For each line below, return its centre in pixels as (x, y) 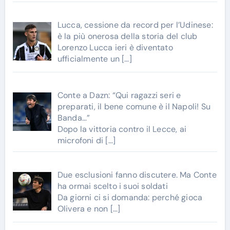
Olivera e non (84, 208)
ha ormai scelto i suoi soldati (112, 186)
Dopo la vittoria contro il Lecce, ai (122, 129)
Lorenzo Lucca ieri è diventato (115, 48)
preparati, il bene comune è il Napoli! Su (134, 106)
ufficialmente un (90, 59)
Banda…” (74, 118)
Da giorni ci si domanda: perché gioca (130, 197)
